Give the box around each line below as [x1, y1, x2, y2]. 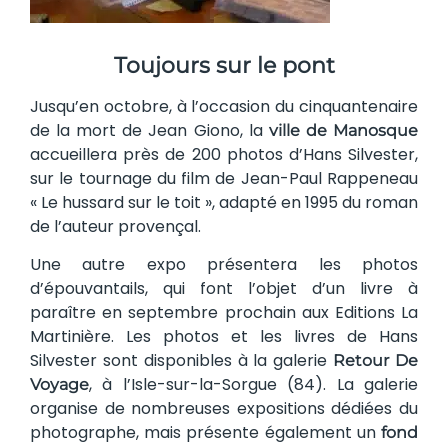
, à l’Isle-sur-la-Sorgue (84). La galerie [89, 372, 418, 396]
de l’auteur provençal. [30, 214, 201, 238]
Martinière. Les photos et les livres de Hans [30, 324, 418, 348]
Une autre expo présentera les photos [30, 252, 418, 276]
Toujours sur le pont [113, 51, 335, 79]
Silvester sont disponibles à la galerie [30, 348, 334, 372]
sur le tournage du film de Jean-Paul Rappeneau [30, 166, 418, 190]
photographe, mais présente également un [30, 420, 381, 444]
